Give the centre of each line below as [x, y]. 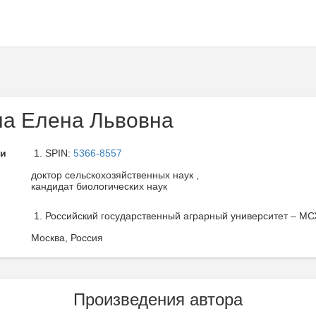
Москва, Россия [67, 238]
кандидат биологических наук [99, 186]
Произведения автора [158, 299]
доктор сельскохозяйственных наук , [115, 175]
